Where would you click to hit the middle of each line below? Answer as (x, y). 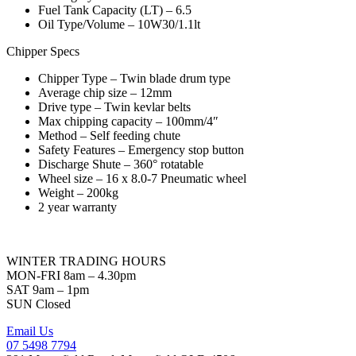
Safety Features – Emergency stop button (141, 150)
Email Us (30, 331)
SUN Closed (39, 304)
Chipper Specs (43, 52)
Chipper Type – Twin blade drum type (134, 79)
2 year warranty (77, 207)
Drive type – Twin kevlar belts (114, 107)
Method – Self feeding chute (109, 136)
